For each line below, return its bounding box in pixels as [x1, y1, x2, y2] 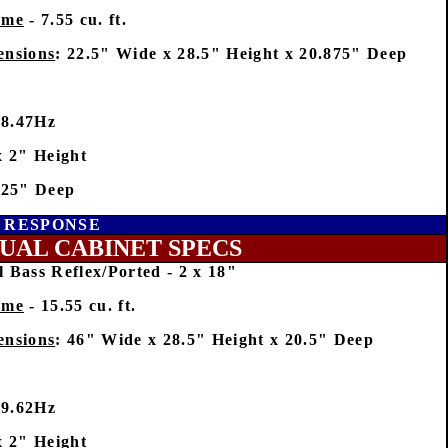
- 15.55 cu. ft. [23, 297, 137, 314]
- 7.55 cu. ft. [23, 11, 127, 28]
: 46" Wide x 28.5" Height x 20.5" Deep [55, 331, 374, 348]
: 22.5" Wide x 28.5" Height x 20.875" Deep [55, 45, 408, 62]
